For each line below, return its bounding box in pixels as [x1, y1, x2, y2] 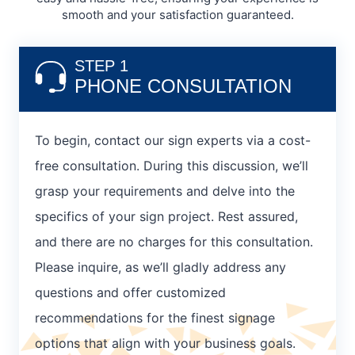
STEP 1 [74, 57, 128, 75]
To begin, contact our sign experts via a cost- [35, 132, 311, 149]
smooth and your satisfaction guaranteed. [61, 7, 294, 23]
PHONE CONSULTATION [74, 75, 292, 97]
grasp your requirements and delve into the [35, 183, 295, 200]
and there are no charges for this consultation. [35, 234, 313, 250]
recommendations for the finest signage [35, 310, 275, 326]
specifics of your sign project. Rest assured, [35, 208, 298, 225]
